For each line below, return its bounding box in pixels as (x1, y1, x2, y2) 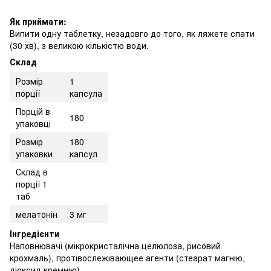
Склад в (16, 165, 48, 178)
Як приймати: (10, 15, 67, 27)
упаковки (16, 147, 53, 160)
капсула (70, 87, 102, 99)
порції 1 (16, 177, 47, 190)
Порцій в (16, 105, 50, 117)
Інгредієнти (10, 227, 59, 240)
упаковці (16, 117, 51, 129)
